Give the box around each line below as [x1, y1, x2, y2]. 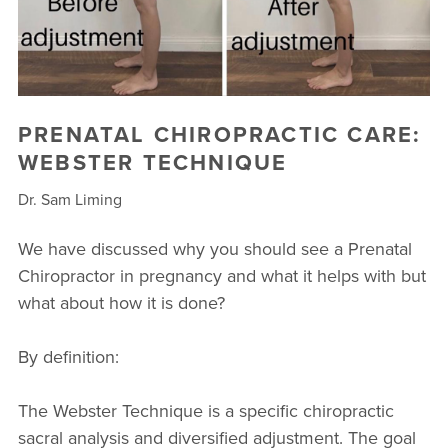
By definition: [17, 344, 119, 370]
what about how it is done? [17, 290, 225, 316]
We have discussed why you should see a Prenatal [17, 236, 412, 262]
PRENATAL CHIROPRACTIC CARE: [17, 118, 422, 151]
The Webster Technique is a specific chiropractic [17, 398, 394, 424]
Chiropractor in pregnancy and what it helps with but [17, 263, 426, 289]
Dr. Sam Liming [17, 188, 122, 211]
